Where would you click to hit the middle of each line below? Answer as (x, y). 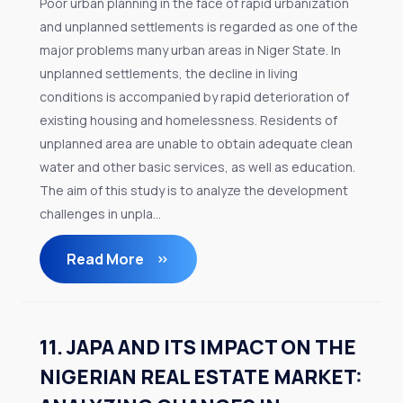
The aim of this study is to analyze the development (194, 190)
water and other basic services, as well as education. (197, 167)
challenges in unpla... (100, 214)
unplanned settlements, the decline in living (169, 73)
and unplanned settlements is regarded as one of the (199, 27)
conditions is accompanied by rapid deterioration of (194, 97)
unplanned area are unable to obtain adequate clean (196, 143)
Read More (107, 259)
